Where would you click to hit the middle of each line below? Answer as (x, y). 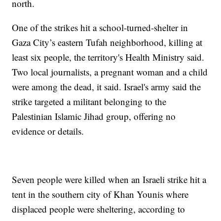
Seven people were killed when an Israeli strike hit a (109, 180)
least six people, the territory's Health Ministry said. (108, 57)
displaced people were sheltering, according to (99, 209)
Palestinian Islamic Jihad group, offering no (94, 116)
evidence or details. (48, 131)
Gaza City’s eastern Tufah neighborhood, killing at (107, 42)
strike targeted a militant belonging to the (89, 102)
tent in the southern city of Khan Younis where (100, 194)
